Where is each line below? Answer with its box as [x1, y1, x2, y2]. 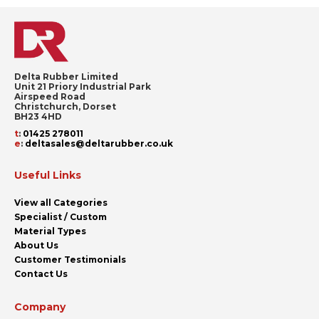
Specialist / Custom [14, 211, 107, 223]
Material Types [14, 226, 86, 237]
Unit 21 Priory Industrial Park [14, 81, 151, 93]
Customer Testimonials [14, 254, 126, 266]
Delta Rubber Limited [14, 71, 118, 83]
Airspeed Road [14, 91, 85, 103]
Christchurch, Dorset [14, 101, 116, 113]
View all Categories [14, 197, 108, 209]
